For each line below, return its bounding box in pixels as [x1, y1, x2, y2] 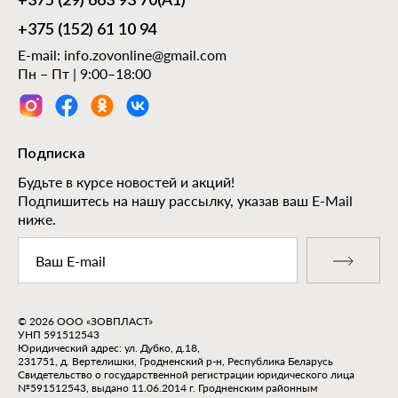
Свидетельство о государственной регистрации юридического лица [18, 368, 354, 382]
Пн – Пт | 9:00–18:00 [18, 65, 151, 83]
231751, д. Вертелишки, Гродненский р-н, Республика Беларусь [18, 354, 333, 369]
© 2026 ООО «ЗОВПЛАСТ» [18, 314, 153, 329]
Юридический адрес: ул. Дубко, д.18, [18, 341, 200, 355]
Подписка [18, 147, 85, 162]
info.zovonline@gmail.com [64, 46, 227, 64]
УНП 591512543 [18, 328, 99, 342]
